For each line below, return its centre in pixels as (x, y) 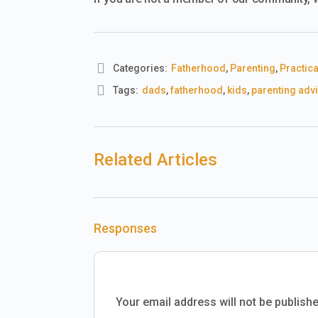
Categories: (140, 68)
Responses (125, 228)
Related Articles (155, 159)
